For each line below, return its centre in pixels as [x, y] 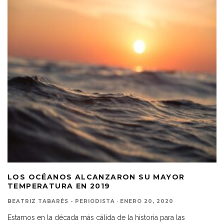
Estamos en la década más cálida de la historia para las [96, 217]
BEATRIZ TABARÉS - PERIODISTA [61, 201]
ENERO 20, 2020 [147, 201]
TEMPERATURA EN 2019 [59, 186]
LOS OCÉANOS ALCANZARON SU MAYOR [96, 177]
